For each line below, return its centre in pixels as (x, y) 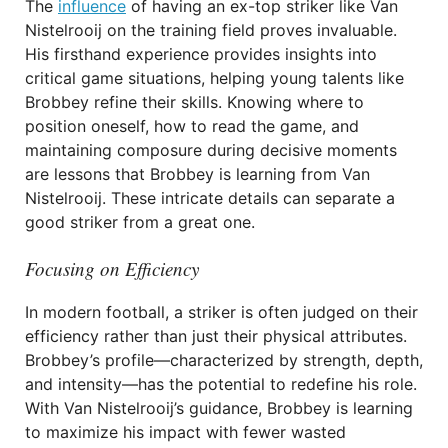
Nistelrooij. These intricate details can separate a (210, 198)
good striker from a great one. (140, 222)
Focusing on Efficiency (112, 268)
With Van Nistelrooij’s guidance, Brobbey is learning (219, 408)
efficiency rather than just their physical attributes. (216, 336)
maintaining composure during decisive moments (211, 150)
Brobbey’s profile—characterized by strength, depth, (224, 360)
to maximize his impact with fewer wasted (185, 432)
